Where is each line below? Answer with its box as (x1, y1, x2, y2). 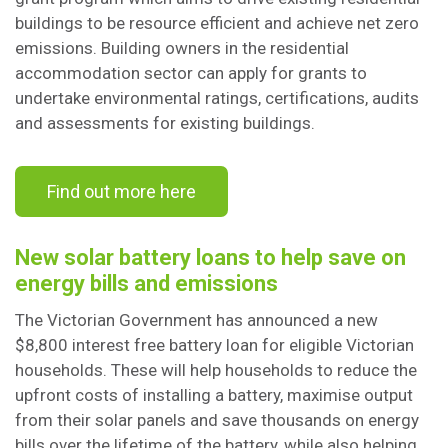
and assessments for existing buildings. (15, 113, 319, 133)
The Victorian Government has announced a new (15, 310, 378, 330)
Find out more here (47, 181, 196, 202)
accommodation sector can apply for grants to (15, 63, 367, 83)
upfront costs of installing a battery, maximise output (15, 385, 413, 405)
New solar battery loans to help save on (15, 245, 406, 270)
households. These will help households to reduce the (15, 360, 417, 380)
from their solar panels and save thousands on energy (15, 410, 419, 430)
